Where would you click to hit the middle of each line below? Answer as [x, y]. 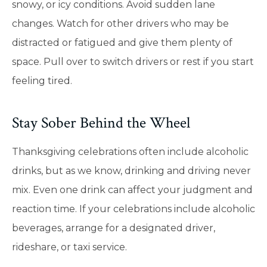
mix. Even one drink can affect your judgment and [132, 190]
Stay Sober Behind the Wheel [101, 123]
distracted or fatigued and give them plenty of [122, 42]
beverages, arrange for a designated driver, [114, 228]
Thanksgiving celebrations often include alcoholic [130, 152]
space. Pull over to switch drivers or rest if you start [133, 61]
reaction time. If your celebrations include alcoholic [133, 209]
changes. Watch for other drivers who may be [120, 23]
